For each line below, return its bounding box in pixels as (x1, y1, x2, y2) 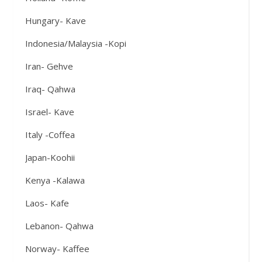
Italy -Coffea (25, 129, 75, 140)
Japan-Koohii (25, 151, 75, 163)
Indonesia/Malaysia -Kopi (25, 37, 126, 49)
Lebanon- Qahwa (25, 220, 94, 232)
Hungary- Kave (25, 15, 86, 26)
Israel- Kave (25, 106, 74, 118)
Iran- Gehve (25, 60, 73, 72)
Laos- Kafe (25, 197, 69, 209)
